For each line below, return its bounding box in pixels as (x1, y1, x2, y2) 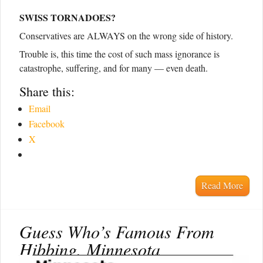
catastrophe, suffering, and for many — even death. (19, 62, 208, 75)
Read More (201, 179, 244, 192)
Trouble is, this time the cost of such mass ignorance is (19, 48, 220, 60)
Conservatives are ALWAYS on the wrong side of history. (19, 29, 233, 42)
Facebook (29, 117, 65, 130)
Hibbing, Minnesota (19, 237, 160, 261)
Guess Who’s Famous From (19, 219, 214, 243)
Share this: (19, 83, 75, 100)
